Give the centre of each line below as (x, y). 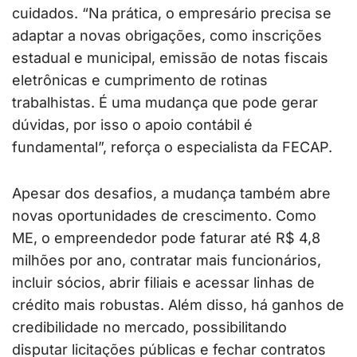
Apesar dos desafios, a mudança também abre (171, 193)
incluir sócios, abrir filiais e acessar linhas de (163, 282)
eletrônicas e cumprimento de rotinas (140, 80)
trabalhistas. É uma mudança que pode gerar (165, 102)
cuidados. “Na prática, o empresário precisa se (172, 13)
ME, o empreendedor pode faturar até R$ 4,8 (166, 237)
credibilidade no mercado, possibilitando (149, 327)
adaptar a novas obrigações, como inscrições (167, 35)
